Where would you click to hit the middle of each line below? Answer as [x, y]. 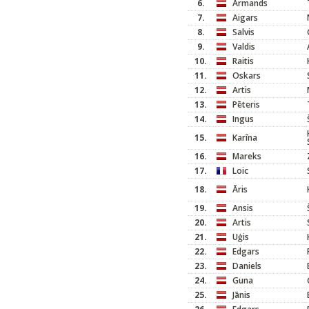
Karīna [245, 138]
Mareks [247, 156]
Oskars [247, 76]
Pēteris [246, 104]
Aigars [245, 18]
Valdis [244, 47]
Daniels [247, 266]
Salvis [243, 32]
